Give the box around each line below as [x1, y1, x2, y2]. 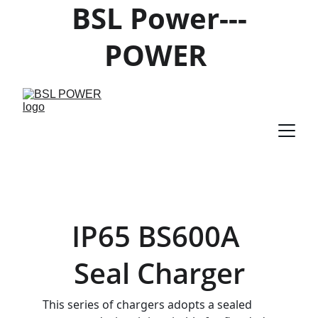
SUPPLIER [93, 109, 225, 148]
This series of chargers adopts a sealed [43, 297, 255, 312]
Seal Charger [73, 253, 245, 292]
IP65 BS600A [72, 216, 246, 256]
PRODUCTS [79, 72, 238, 111]
